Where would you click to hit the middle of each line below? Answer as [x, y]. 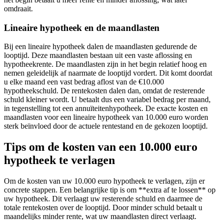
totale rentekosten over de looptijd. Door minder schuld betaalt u [103, 208]
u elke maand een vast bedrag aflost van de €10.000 [84, 82]
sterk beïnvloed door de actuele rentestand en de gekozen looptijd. [106, 126]
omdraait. [18, 8]
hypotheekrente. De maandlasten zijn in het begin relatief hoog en [105, 64]
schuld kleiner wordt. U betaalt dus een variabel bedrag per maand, [107, 100]
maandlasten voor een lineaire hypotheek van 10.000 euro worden [106, 117]
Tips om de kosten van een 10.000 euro [101, 147]
